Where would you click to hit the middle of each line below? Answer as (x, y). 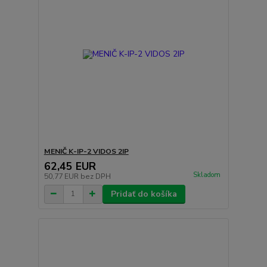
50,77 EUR (62, 176)
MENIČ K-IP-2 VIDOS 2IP (86, 151)
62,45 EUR (70, 166)
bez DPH (95, 176)
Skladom (207, 175)
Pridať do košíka (144, 194)
